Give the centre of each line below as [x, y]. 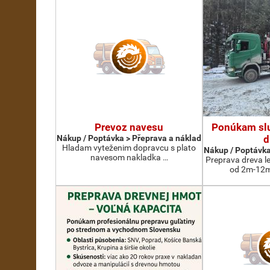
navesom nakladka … [129, 157]
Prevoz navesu [129, 127]
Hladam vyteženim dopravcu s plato [129, 148]
